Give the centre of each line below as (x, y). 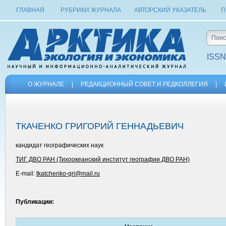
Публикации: (35, 202)
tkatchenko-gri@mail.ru (68, 174)
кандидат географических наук (60, 145)
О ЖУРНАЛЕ (46, 84)
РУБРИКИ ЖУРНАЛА (91, 10)
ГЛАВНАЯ (30, 10)
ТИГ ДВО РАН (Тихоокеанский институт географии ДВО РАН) (103, 159)
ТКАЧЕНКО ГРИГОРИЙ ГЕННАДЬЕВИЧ (100, 126)
